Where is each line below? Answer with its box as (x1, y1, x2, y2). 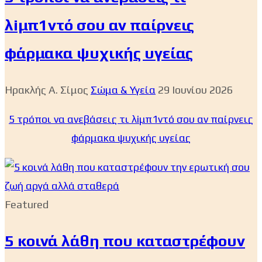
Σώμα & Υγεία (91, 83, 156, 96)
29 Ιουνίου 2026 (158, 83, 233, 96)
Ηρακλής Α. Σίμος (5, 83, 88, 96)
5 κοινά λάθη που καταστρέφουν (5, 231, 245, 250)
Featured (5, 198, 49, 211)
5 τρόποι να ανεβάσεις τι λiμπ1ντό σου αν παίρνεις (9, 112, 253, 125)
